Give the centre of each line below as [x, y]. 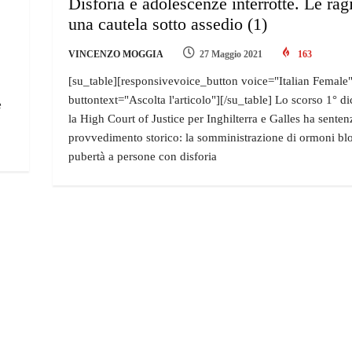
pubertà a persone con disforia [143, 157]
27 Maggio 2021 [231, 55]
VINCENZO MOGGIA [116, 55]
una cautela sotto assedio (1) [168, 24]
